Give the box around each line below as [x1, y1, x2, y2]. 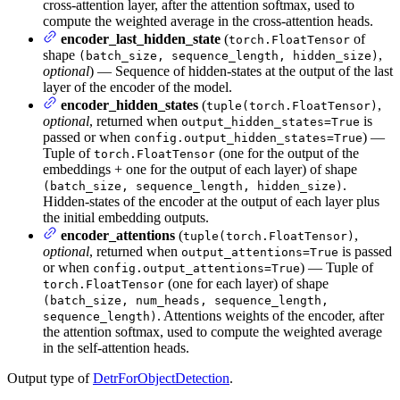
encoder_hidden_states [61, 97, 198, 113]
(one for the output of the [215, 146, 359, 162]
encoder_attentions [61, 228, 175, 244]
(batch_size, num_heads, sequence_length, [43, 294, 329, 308]
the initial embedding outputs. [43, 210, 209, 226]
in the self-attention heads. [43, 340, 189, 356]
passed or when [43, 129, 134, 146]
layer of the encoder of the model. [43, 79, 232, 96]
